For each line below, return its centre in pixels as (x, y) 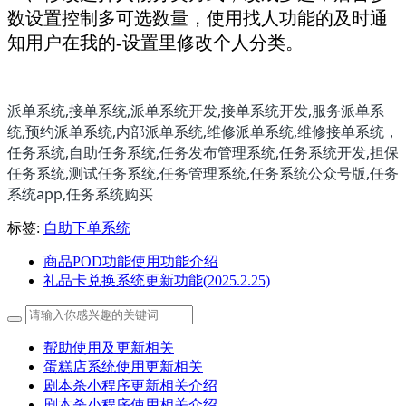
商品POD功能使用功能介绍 (131, 262)
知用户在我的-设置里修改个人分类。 (155, 43)
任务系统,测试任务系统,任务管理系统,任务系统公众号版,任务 (203, 174)
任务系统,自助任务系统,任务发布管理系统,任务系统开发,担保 (203, 153)
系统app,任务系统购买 (80, 194)
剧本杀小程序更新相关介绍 (130, 386)
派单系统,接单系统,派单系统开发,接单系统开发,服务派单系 (196, 111)
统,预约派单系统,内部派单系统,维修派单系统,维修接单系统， (203, 132)
